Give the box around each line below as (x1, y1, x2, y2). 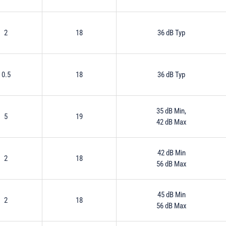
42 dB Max (156, 117, 187, 127)
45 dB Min (157, 190, 186, 199)
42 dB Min (157, 148, 186, 157)
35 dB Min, (156, 106, 186, 116)
